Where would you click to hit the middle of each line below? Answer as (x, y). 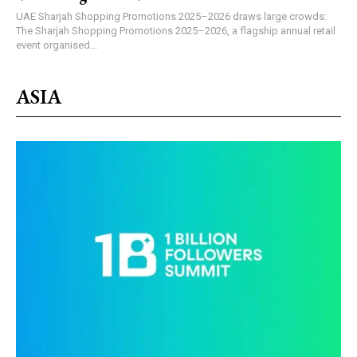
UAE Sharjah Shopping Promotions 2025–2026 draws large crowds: (27, 16)
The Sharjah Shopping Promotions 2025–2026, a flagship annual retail (176, 30)
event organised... (57, 45)
